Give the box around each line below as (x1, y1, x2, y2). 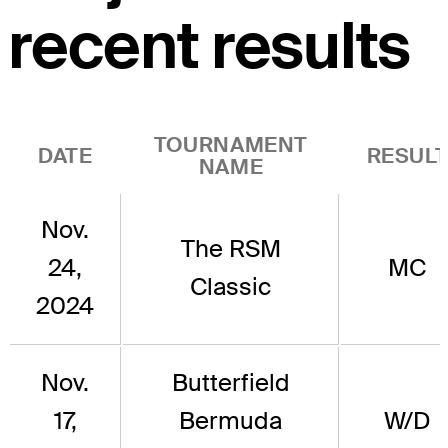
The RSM (180, 233, 281, 265)
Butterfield (171, 367, 290, 399)
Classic (190, 271, 271, 303)
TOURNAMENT (153, 131, 309, 159)
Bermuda (179, 405, 282, 437)
